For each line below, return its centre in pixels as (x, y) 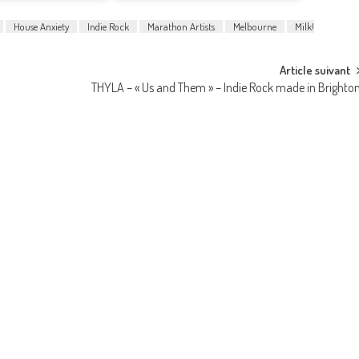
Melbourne (255, 26)
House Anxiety (41, 26)
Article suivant (315, 70)
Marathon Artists (181, 26)
